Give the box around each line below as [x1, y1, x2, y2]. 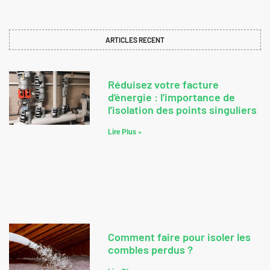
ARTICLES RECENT [105, 36, 165, 45]
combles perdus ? [107, 243, 193, 257]
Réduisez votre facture [107, 78, 219, 92]
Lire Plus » [107, 128, 142, 137]
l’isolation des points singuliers [107, 103, 257, 117]
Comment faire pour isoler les [107, 230, 251, 244]
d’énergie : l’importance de [107, 90, 235, 104]
